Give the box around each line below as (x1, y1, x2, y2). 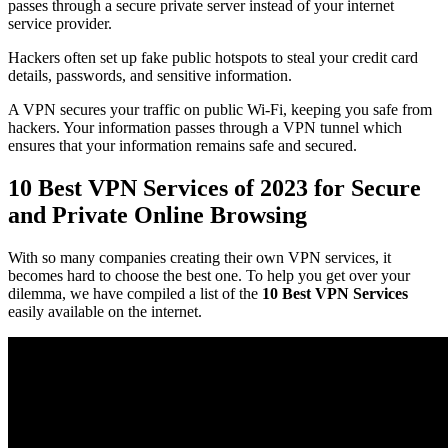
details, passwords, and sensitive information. (8, 67, 292, 85)
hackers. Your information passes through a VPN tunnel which (8, 119, 402, 137)
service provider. (8, 15, 112, 33)
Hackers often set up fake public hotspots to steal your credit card (8, 49, 418, 67)
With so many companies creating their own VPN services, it (8, 249, 391, 267)
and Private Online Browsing (8, 202, 307, 229)
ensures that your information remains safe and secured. (8, 137, 357, 155)
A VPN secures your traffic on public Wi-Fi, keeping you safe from (8, 101, 432, 119)
